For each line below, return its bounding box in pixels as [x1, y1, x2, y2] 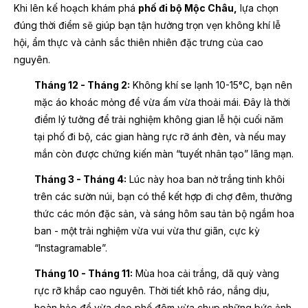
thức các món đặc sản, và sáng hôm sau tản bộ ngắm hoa [34, 207, 294, 219]
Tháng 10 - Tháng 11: [34, 267, 133, 279]
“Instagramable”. [34, 241, 107, 254]
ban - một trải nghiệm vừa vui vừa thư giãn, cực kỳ [34, 224, 260, 236]
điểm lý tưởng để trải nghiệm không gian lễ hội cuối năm [34, 113, 283, 125]
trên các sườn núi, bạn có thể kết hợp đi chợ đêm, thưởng [34, 190, 292, 202]
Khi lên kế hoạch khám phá [14, 1, 138, 14]
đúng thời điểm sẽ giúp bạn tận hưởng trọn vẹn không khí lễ [14, 19, 280, 31]
